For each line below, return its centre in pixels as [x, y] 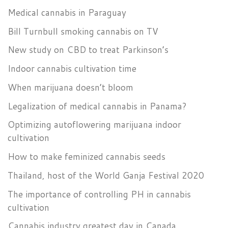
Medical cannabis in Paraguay [67, 12]
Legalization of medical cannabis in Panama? [97, 106]
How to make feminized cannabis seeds [87, 157]
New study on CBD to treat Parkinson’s [88, 50]
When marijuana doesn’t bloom [70, 87]
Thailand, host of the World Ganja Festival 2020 [106, 175]
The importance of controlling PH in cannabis [99, 194]
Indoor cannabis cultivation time [72, 69]
